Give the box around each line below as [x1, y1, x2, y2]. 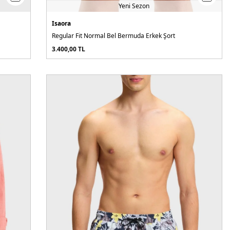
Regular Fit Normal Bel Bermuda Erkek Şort [51, 31, 175, 40]
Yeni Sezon [119, 1, 150, 10]
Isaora [51, 18, 71, 28]
